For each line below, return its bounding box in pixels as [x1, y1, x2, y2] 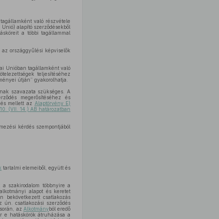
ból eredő [48, 206, 71, 212]
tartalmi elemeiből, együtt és [1, 165, 71, 171]
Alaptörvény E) [34, 100, 71, 106]
